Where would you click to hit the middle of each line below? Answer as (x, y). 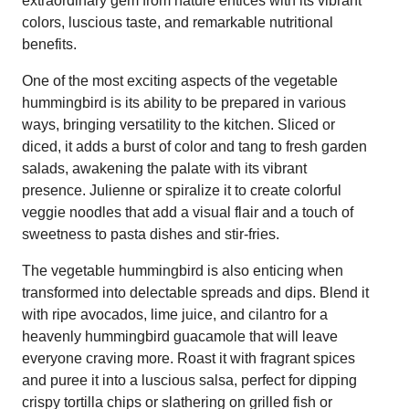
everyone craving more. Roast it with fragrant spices (189, 358)
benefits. (49, 44)
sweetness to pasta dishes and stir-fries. (151, 234)
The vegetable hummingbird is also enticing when (183, 270)
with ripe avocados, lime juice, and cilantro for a (175, 314)
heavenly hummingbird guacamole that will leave (180, 336)
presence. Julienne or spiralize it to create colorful (182, 190)
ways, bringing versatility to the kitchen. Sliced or (178, 124)
